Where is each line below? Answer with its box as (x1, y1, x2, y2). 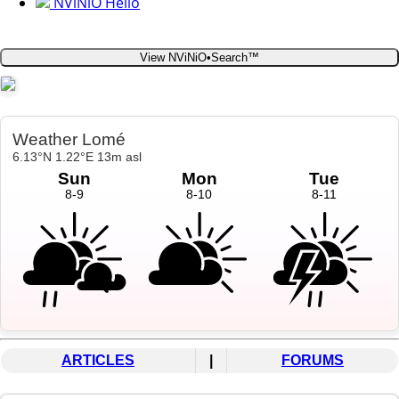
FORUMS (281, 353, 344, 369)
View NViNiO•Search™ (140, 51, 259, 65)
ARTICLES (61, 353, 134, 369)
